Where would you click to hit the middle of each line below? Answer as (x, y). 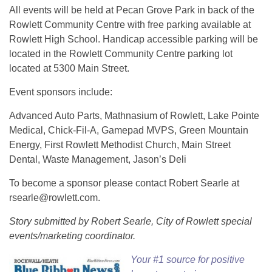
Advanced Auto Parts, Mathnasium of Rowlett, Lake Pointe (134, 116)
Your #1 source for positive (188, 260)
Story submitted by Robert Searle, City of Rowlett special (131, 222)
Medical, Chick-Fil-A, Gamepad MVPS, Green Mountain (129, 131)
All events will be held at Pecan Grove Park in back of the (132, 10)
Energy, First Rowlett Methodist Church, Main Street (120, 145)
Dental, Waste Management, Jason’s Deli (98, 160)
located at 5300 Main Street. (69, 69)
